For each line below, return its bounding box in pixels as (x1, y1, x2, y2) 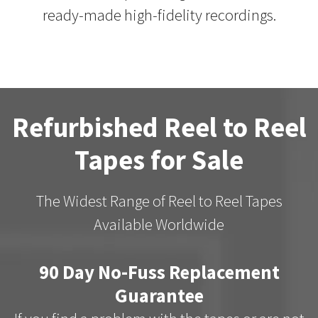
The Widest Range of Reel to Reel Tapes (35, 191, 283, 212)
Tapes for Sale (75, 143, 243, 177)
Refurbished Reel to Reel (11, 110, 307, 145)
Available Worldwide (94, 214, 224, 235)
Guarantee (114, 283, 204, 307)
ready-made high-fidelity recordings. (42, 4, 276, 25)
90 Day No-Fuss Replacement (38, 260, 280, 284)
